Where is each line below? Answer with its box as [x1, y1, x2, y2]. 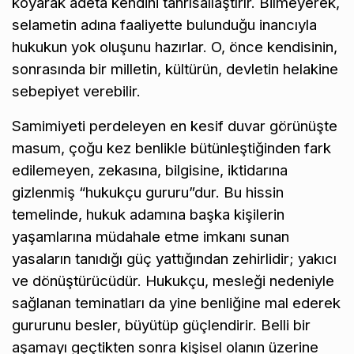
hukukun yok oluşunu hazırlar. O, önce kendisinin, [12, 37, 337, 56]
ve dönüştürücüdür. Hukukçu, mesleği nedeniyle [12, 271, 334, 290]
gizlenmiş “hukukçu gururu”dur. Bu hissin [12, 183, 284, 201]
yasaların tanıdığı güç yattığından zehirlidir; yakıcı [12, 249, 337, 268]
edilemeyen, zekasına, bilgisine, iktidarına [12, 160, 288, 179]
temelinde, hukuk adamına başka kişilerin [12, 205, 284, 224]
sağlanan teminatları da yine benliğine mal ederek [12, 293, 341, 312]
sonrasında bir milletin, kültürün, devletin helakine [12, 59, 338, 78]
